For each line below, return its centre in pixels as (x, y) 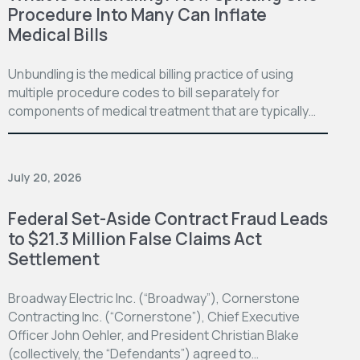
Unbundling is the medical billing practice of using (151, 74)
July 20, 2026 (45, 177)
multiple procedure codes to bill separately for (144, 92)
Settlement (54, 258)
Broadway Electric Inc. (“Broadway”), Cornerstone (154, 298)
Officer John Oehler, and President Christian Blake (153, 335)
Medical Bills (58, 34)
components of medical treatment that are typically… (162, 110)
